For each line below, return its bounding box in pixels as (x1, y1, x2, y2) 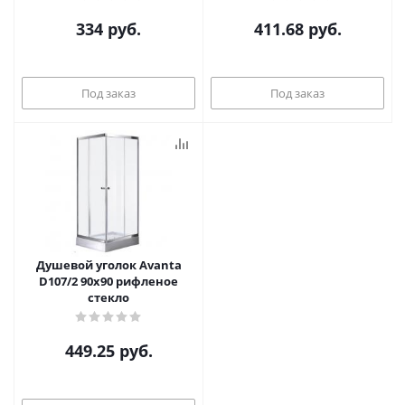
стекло (88, 289, 129, 306)
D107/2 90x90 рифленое (39, 273, 178, 289)
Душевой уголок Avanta (35, 257, 182, 273)
